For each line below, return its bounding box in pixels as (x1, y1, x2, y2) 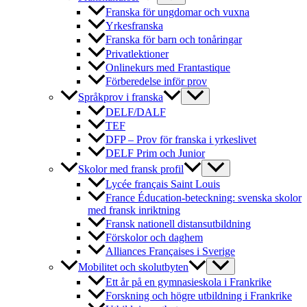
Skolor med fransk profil (78, 162, 184, 175)
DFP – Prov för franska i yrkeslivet (106, 133, 256, 145)
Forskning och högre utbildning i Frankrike (106, 290, 292, 302)
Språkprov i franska (78, 90, 163, 103)
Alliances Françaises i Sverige (106, 245, 235, 257)
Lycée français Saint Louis (106, 177, 220, 190)
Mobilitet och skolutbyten (78, 260, 188, 273)
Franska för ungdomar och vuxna (106, 6, 249, 19)
